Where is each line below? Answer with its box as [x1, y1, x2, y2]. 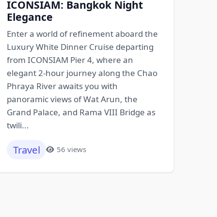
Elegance [6, 10, 53, 24]
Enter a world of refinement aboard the [6, 28, 158, 39]
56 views [56, 144, 86, 155]
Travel [13, 142, 40, 156]
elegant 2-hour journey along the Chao [6, 67, 157, 78]
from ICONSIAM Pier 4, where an [6, 54, 133, 65]
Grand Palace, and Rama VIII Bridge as [6, 106, 155, 118]
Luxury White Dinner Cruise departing [6, 41, 154, 52]
